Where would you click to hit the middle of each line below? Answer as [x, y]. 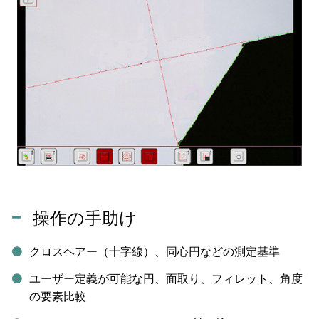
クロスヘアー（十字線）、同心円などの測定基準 [154, 252]
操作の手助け [85, 218]
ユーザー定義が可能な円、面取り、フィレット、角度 [166, 279]
